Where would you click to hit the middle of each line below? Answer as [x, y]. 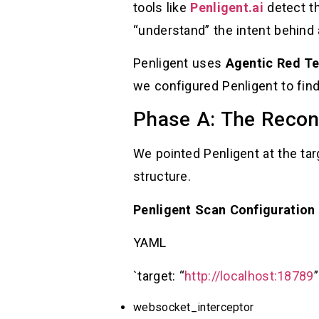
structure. [162, 177]
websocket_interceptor [194, 308]
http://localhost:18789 [249, 276]
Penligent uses [179, 63]
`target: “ [159, 276]
